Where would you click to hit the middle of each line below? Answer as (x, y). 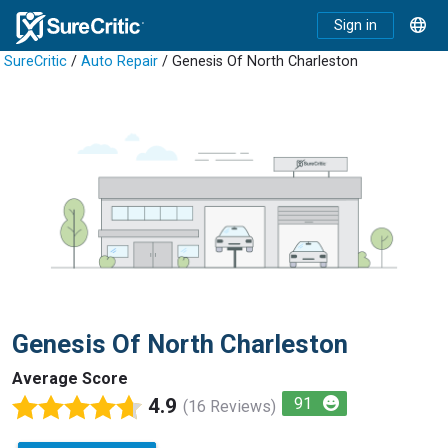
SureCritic (35, 61)
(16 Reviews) (229, 406)
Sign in (355, 25)
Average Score (70, 379)
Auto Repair (119, 61)
